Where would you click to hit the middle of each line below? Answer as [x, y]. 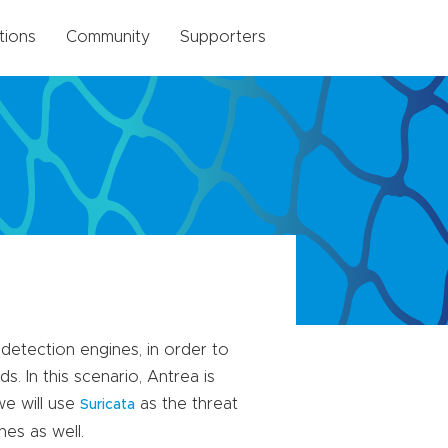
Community [108, 37]
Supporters [223, 37]
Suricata [108, 405]
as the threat [187, 404]
